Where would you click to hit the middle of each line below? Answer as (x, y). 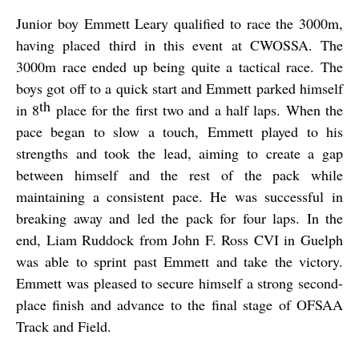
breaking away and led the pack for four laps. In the (179, 218)
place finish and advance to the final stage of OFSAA (179, 305)
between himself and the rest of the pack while (179, 175)
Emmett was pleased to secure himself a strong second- (179, 283)
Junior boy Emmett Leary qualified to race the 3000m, (179, 24)
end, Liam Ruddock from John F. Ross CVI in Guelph (179, 240)
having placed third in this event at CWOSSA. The (179, 45)
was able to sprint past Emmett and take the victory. (179, 262)
